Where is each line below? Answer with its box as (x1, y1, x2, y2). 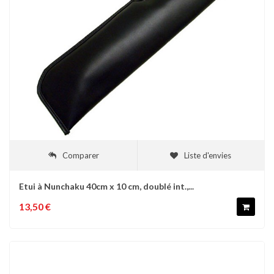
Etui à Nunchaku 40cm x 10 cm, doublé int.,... (19, 180, 194, 191)
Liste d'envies (184, 150, 231, 160)
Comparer (62, 150, 99, 160)
